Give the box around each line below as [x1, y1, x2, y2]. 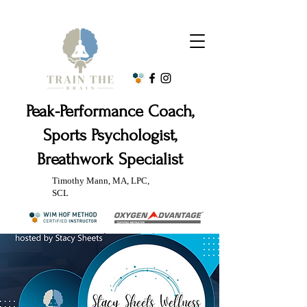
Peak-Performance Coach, [25, 102, 194, 121]
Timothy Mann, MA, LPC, [52, 175, 149, 186]
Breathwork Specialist [36, 150, 183, 169]
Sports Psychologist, [42, 126, 177, 145]
